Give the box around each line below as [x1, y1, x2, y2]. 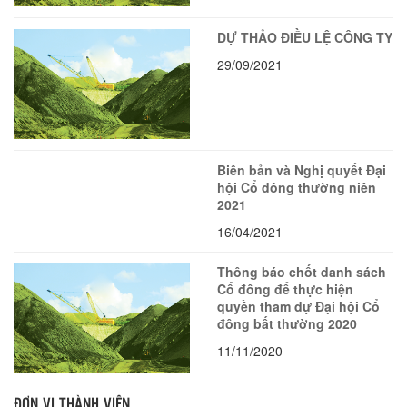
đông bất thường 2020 [217, 313, 357, 333]
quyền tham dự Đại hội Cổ [217, 296, 380, 315]
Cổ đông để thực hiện [217, 279, 353, 298]
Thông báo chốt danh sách [217, 262, 386, 281]
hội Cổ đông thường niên [217, 177, 376, 196]
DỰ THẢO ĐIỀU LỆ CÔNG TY [217, 27, 392, 46]
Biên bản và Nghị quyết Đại [217, 160, 386, 179]
